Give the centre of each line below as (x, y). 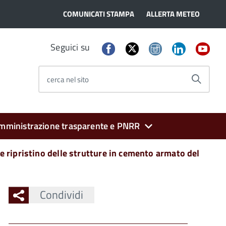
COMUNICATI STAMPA (99, 14)
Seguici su (70, 47)
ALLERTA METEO (173, 14)
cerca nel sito (68, 79)
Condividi (61, 195)
